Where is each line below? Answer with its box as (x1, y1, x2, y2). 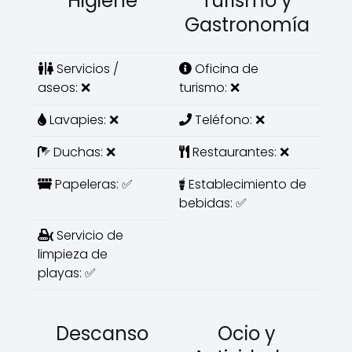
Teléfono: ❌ (192, 111, 265, 129)
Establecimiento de (185, 175, 306, 193)
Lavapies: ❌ (46, 111, 119, 129)
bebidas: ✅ (179, 194, 247, 212)
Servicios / (53, 60, 119, 78)
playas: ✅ (38, 264, 96, 282)
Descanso (56, 321, 148, 346)
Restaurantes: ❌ (189, 143, 289, 161)
